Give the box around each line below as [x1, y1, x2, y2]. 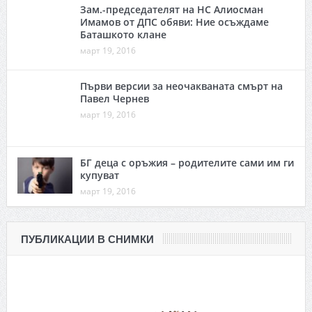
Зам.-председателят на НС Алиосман [79, 2, 263, 16]
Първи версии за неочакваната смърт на [79, 79, 283, 93]
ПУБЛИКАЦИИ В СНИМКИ [20, 233, 154, 245]
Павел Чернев [79, 91, 149, 105]
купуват [79, 168, 119, 182]
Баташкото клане [79, 27, 166, 41]
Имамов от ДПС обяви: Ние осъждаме [79, 15, 269, 29]
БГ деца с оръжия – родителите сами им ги [79, 155, 294, 169]
